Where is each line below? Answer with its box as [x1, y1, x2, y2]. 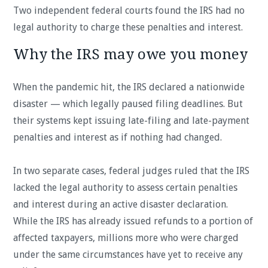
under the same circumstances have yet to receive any [13, 248, 243, 260]
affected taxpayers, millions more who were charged [13, 232, 239, 243]
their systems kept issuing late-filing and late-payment [13, 114, 250, 126]
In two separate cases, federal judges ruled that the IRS [13, 165, 250, 176]
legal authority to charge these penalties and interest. [13, 21, 243, 33]
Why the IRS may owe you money [13, 45, 248, 63]
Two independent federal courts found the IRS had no [13, 4, 245, 16]
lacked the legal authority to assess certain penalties [13, 181, 238, 193]
